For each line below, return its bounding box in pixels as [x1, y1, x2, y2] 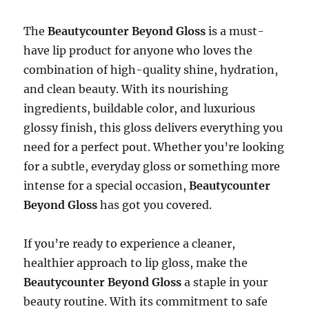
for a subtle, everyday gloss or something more [23, 159, 281, 173]
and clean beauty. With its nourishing [23, 81, 229, 96]
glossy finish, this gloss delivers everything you [23, 120, 283, 134]
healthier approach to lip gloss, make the [23, 255, 248, 270]
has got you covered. [97, 197, 212, 212]
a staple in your [181, 275, 268, 289]
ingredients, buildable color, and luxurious [23, 101, 256, 115]
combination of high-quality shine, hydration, [23, 62, 279, 77]
